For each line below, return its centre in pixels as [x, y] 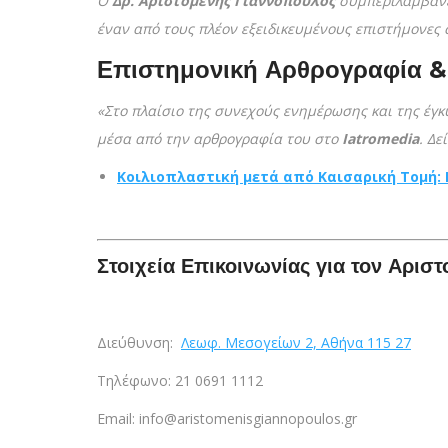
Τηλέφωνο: [136, 380]
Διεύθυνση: [137, 342]
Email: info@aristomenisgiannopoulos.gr [227, 418]
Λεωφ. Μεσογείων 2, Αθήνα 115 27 [296, 342]
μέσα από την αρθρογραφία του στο [219, 138]
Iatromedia [380, 138]
